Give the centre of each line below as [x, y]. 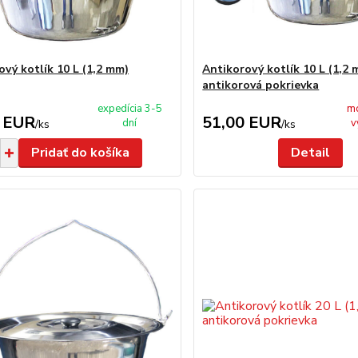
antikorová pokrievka [261, 85]
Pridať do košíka [80, 153]
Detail [311, 153]
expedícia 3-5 [129, 109]
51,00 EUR [242, 123]
